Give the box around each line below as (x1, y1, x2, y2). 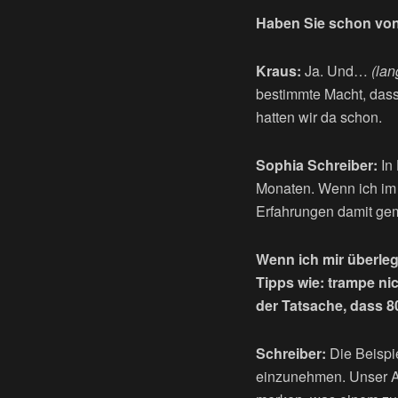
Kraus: (256, 60, 301, 82)
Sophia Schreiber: (256, 155, 378, 176)
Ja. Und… (301, 60, 371, 82)
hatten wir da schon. (256, 107, 382, 128)
